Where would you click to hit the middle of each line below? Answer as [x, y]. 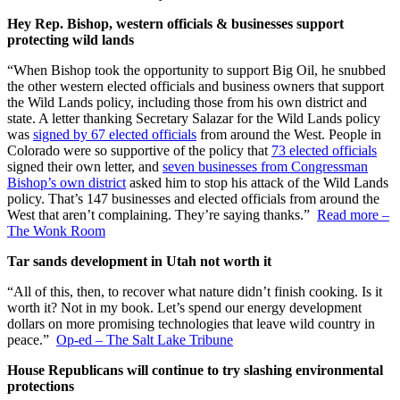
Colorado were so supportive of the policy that [139, 150]
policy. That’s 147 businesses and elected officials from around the [193, 198]
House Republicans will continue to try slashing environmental [195, 370]
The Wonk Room [56, 230]
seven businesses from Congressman [265, 166]
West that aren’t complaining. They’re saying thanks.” [162, 214]
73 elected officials [324, 150]
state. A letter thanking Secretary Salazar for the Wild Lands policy [194, 118]
